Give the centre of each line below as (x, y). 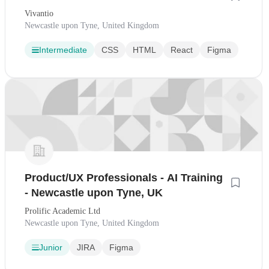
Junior (51, 247)
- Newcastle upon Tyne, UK (94, 192)
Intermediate (63, 50)
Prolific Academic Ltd (62, 211)
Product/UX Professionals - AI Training (124, 177)
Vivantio (39, 14)
